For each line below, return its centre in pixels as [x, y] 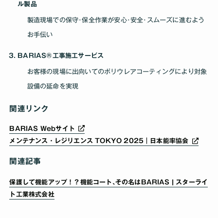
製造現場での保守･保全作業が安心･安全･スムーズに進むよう [116, 20]
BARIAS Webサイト [43, 128]
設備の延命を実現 [53, 86]
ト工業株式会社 [32, 195]
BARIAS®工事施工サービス [61, 56]
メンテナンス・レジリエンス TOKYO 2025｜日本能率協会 [100, 141]
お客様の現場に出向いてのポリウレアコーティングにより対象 [117, 71]
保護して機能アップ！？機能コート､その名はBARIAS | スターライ [109, 182]
